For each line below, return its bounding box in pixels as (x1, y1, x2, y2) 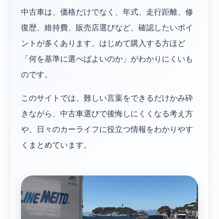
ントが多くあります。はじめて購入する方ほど (21, 39, 185, 48)
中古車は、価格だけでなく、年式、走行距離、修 (21, 8, 193, 17)
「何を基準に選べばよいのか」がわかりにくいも (21, 55, 193, 64)
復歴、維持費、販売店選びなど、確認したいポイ (21, 23, 193, 32)
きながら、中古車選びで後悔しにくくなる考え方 (21, 109, 193, 118)
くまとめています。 (21, 141, 91, 150)
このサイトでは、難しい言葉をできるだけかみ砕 (21, 94, 193, 103)
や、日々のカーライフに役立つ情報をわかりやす (21, 125, 193, 134)
